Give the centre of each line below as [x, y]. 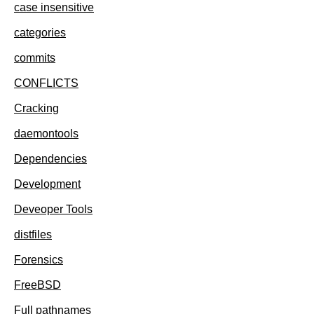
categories [40, 33]
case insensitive [54, 8]
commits [35, 58]
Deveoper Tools [53, 210]
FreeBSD [37, 285]
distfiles [33, 235]
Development [47, 184]
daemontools [46, 134]
